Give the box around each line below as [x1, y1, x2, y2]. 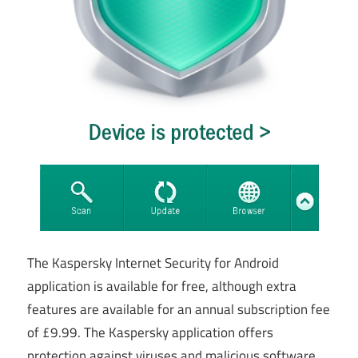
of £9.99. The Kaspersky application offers [27, 321, 273, 343]
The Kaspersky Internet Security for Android [27, 252, 279, 273]
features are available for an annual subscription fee [27, 298, 330, 320]
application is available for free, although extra [27, 275, 296, 296]
